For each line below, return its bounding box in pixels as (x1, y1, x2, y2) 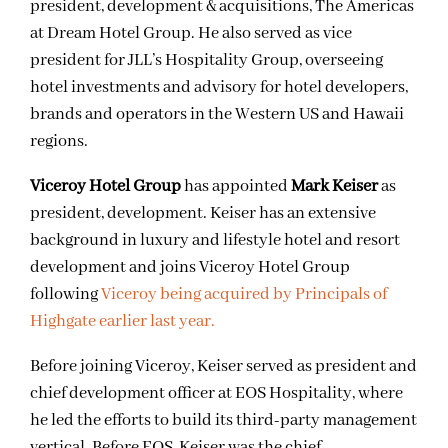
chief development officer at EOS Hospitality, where (30, 382, 403, 404)
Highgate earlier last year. (30, 310, 215, 332)
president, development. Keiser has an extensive (30, 202, 376, 224)
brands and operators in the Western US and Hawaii (30, 103, 404, 125)
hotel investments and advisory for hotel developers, (30, 76, 408, 98)
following (30, 283, 98, 305)
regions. (30, 130, 88, 152)
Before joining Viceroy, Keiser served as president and (30, 355, 417, 377)
